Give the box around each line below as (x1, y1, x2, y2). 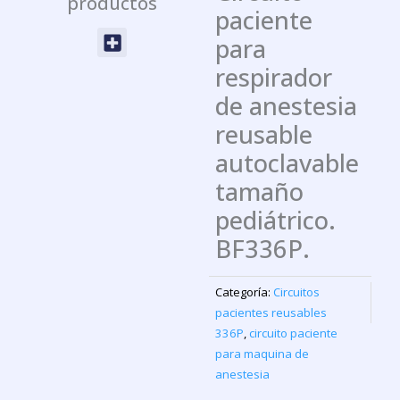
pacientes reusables (215, 304, 328, 321)
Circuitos (273, 284, 321, 301)
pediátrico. (215, 204, 337, 237)
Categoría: (215, 284, 271, 301)
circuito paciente (249, 325, 338, 342)
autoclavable (215, 146, 360, 180)
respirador (215, 61, 333, 95)
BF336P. (215, 232, 311, 266)
